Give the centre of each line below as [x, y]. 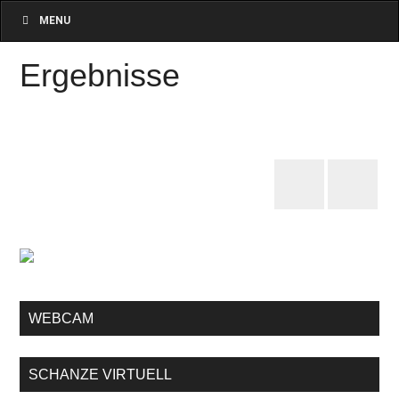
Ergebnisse [100, 75]
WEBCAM [61, 318]
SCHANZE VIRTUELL [101, 375]
